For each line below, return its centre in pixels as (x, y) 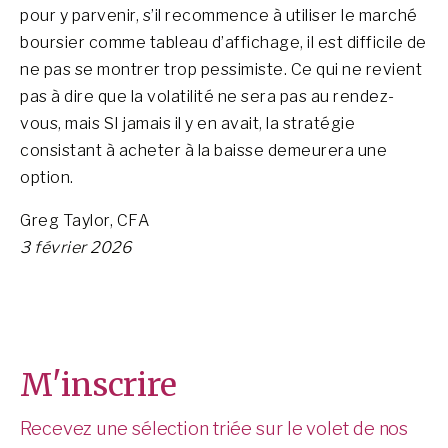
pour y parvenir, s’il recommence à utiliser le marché (219, 15)
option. (47, 177)
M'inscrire (98, 385)
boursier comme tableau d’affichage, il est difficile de (223, 42)
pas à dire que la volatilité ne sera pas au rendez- (207, 96)
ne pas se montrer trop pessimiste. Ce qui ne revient (221, 69)
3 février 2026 (75, 247)
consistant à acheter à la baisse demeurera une (203, 150)
